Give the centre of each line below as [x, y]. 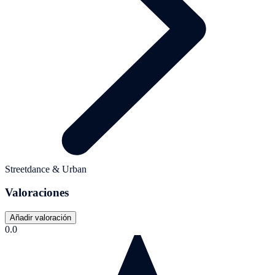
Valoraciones [37, 193]
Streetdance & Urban [46, 169]
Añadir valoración [41, 218]
